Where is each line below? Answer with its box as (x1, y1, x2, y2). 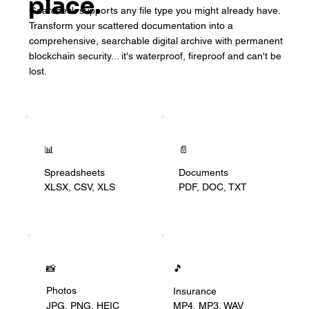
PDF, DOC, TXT (179, 181, 248, 193)
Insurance (173, 285, 220, 297)
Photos (46, 285, 77, 297)
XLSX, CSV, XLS (44, 181, 116, 193)
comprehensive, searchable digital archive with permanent (28, 34, 283, 46)
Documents (179, 166, 229, 178)
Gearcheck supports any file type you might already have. (28, 4, 280, 16)
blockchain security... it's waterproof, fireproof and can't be (28, 50, 281, 61)
